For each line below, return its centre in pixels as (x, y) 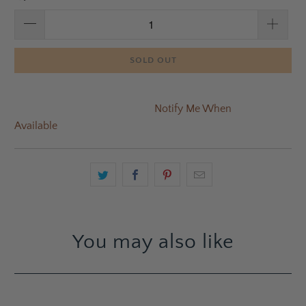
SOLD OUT (153, 60)
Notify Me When (193, 108)
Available (36, 125)
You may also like (153, 242)
